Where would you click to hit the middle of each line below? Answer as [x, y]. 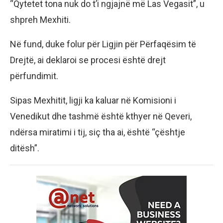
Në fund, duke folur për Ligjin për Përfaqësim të [103, 44]
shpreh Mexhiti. [40, 20]
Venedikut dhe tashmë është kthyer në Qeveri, [101, 116]
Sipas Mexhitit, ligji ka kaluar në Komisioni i [93, 101]
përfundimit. [34, 76]
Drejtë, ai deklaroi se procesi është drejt [88, 60]
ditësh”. [25, 148]
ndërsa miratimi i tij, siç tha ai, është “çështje [98, 132]
